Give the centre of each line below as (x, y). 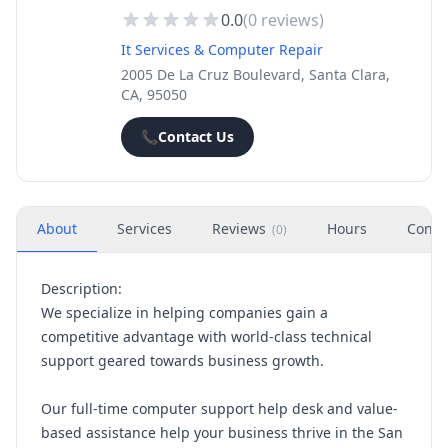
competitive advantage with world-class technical (206, 336)
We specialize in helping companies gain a (184, 312)
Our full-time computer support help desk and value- (219, 408)
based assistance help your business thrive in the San (222, 432)
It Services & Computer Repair (222, 49)
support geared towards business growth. (182, 360)
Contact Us (196, 136)
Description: (81, 288)
